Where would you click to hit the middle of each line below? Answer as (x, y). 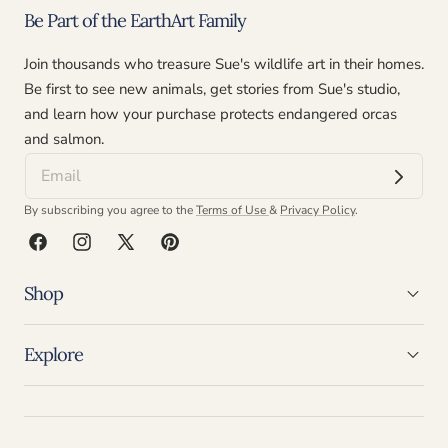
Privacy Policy (317, 210)
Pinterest (186, 252)
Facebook (58, 252)
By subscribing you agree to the (110, 210)
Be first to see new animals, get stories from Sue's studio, (212, 89)
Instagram (104, 252)
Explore (53, 355)
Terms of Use (232, 210)
